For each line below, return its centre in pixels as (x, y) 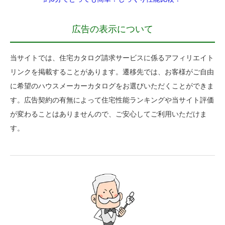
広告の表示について (113, 29)
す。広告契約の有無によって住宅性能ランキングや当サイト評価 (112, 100)
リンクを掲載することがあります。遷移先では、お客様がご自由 (112, 72)
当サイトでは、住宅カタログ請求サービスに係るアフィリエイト (112, 58)
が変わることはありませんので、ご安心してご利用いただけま (108, 114)
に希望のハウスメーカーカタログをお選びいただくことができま (112, 86)
